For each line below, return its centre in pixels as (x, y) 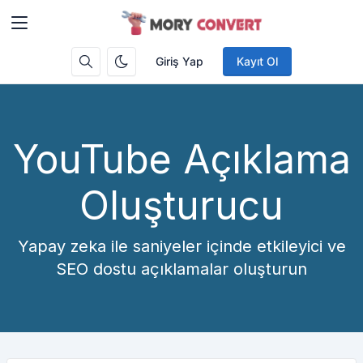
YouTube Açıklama (181, 159)
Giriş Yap (179, 61)
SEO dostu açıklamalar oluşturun (181, 269)
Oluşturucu (181, 205)
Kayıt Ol (257, 61)
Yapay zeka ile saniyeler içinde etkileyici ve (181, 246)
